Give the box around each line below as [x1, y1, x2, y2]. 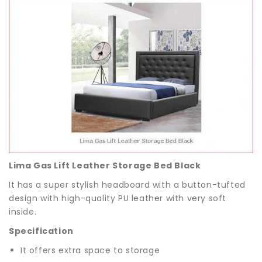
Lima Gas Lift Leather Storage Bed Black [9, 159, 201, 171]
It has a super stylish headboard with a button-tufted [9, 178, 246, 191]
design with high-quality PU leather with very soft [9, 192, 227, 204]
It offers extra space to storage [20, 244, 160, 256]
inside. [9, 205, 39, 218]
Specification [9, 225, 74, 237]
